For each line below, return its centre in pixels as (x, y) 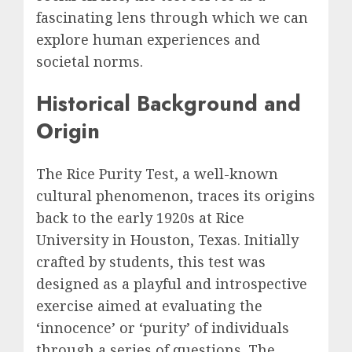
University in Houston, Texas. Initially (167, 239)
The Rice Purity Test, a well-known (157, 173)
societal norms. (90, 61)
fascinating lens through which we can (172, 17)
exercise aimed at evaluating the (149, 305)
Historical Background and (169, 104)
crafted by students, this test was (151, 261)
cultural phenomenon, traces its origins (176, 195)
